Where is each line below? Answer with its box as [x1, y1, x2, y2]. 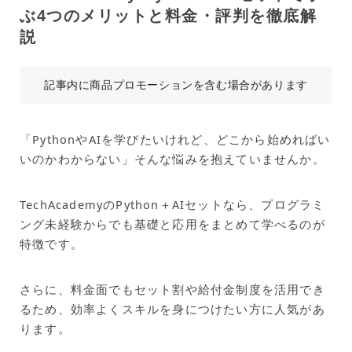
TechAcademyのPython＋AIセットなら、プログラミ [20, 196, 325, 212]
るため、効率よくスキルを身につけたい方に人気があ [20, 300, 325, 317]
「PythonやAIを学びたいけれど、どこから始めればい [20, 130, 331, 147]
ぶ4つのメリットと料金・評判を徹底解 [20, 6, 317, 24]
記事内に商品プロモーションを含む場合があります [44, 77, 308, 92]
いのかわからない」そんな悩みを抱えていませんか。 [20, 150, 325, 167]
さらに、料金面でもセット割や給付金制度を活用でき [20, 280, 325, 297]
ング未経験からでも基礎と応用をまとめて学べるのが [20, 215, 325, 232]
